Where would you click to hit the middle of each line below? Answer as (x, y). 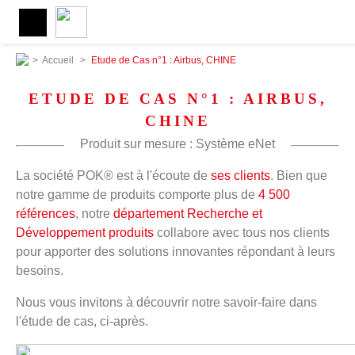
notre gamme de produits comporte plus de (137, 194)
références (46, 213)
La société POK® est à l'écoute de (113, 175)
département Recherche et (188, 213)
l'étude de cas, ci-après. (82, 321)
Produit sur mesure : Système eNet (177, 143)
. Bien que (299, 175)
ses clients (240, 175)
